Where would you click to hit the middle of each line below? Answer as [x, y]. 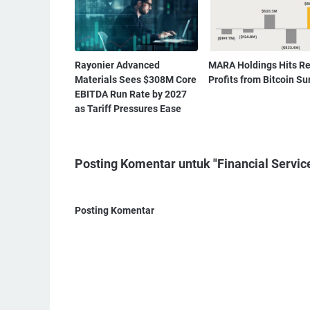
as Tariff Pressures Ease [128, 109]
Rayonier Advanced [117, 65]
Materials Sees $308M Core [136, 80]
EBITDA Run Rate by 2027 [131, 94]
